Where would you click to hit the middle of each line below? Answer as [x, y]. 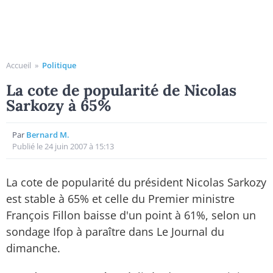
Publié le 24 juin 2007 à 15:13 [63, 146]
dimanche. [33, 248]
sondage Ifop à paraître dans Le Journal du [115, 232]
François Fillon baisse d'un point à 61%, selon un [131, 215]
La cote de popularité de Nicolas [121, 90]
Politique [59, 65]
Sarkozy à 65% [59, 105]
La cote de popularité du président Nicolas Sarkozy [136, 182]
